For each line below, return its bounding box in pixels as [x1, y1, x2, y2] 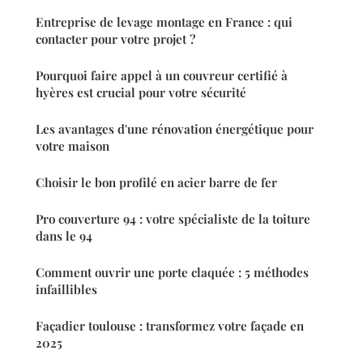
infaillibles [36, 281, 97, 298]
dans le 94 [36, 228, 92, 245]
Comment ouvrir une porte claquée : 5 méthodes [36, 264, 309, 281]
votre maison [36, 138, 109, 155]
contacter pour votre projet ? [36, 31, 195, 48]
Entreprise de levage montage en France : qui [36, 14, 293, 31]
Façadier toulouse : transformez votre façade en [36, 318, 304, 335]
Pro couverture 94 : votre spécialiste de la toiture [36, 211, 310, 228]
